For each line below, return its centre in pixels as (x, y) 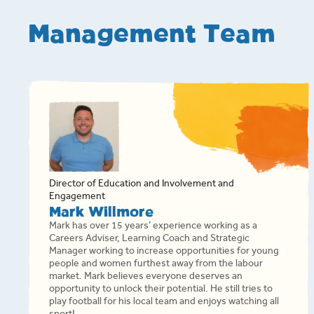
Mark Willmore (101, 212)
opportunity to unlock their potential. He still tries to (161, 290)
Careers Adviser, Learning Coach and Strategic (149, 240)
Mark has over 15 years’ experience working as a (153, 227)
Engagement (77, 198)
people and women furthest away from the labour (156, 265)
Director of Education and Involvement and (142, 185)
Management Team (152, 35)
